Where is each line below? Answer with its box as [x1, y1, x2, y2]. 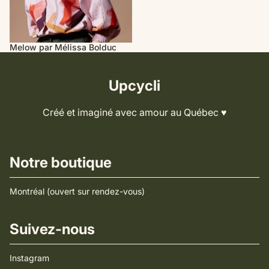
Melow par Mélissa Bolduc [10, 41, 116, 52]
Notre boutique [10, 153, 112, 171]
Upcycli [109, 76, 160, 94]
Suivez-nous [10, 220, 95, 238]
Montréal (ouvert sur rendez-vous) [10, 186, 145, 196]
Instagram [10, 252, 49, 263]
